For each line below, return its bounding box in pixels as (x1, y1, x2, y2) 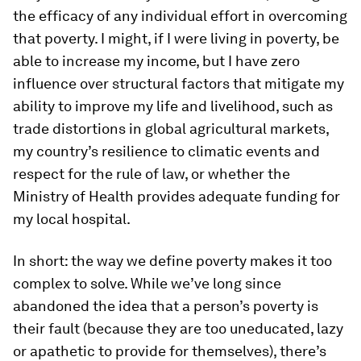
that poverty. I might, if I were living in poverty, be (13, 30, 339, 47)
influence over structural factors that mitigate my (13, 75, 344, 92)
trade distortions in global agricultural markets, (13, 120, 329, 137)
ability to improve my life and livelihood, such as (13, 98, 333, 114)
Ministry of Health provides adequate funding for (13, 188, 340, 205)
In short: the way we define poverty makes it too (13, 252, 332, 269)
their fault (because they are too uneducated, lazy (13, 320, 343, 337)
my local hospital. (13, 210, 131, 227)
